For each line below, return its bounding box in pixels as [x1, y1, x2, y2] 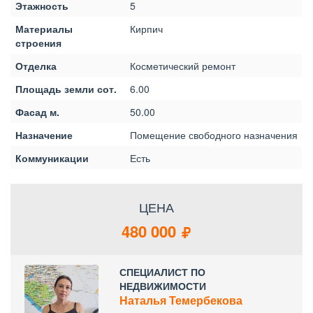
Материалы [15, 22, 73, 36]
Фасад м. [15, 105, 59, 119]
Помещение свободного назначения [130, 128, 298, 142]
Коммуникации [15, 151, 89, 165]
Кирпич [130, 22, 163, 36]
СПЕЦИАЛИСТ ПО [119, 265, 205, 279]
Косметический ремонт [130, 59, 235, 73]
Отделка [15, 59, 57, 73]
